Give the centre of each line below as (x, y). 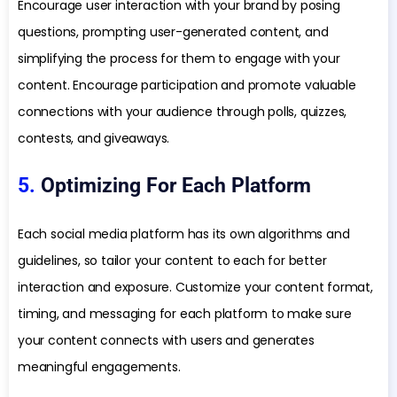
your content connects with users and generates (166, 341)
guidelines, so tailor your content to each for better (172, 261)
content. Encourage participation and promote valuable (187, 86)
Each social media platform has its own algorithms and (184, 234)
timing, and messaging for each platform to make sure (185, 314)
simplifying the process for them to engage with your (179, 59)
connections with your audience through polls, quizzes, (183, 112)
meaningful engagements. (99, 367)
